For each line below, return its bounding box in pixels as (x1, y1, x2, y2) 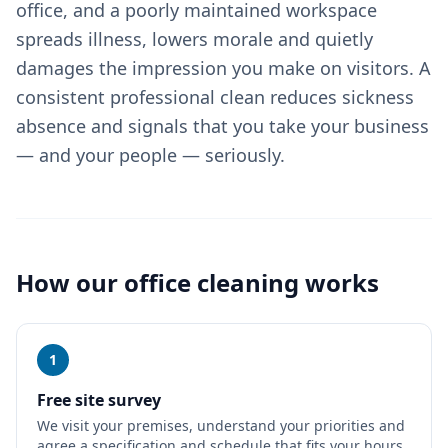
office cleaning (124, 266, 299, 299)
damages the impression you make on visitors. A (16, 56, 431, 80)
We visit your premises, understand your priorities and (37, 416, 405, 435)
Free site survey (37, 389, 161, 411)
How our (16, 266, 124, 299)
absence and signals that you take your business (16, 114, 429, 138)
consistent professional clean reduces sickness (16, 85, 414, 109)
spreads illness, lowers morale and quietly (16, 27, 373, 51)
